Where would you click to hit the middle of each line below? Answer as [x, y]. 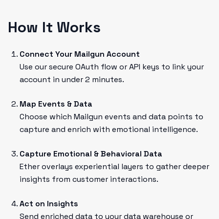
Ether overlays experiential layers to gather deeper [114, 166]
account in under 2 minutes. [72, 79]
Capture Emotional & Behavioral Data [91, 154]
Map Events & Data [56, 104]
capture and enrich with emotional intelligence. [109, 129]
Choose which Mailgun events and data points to [111, 117]
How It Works [54, 27]
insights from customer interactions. [89, 179]
